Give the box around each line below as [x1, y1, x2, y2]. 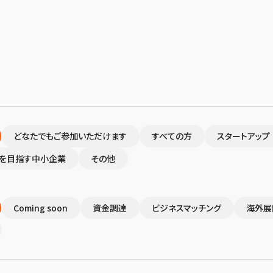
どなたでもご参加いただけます [13, 130, 127, 143]
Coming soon [13, 201, 68, 214]
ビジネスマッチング [152, 201, 222, 214]
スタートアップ [217, 130, 271, 143]
